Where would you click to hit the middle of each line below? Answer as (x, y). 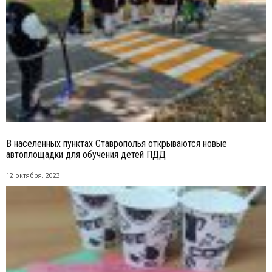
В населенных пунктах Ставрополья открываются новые (117, 143)
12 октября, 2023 (33, 175)
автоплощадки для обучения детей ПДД (86, 154)
